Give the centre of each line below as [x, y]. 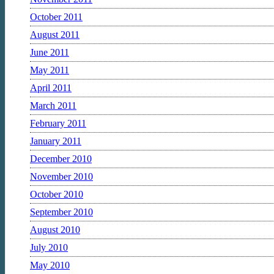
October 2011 [56, 17]
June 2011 [50, 52]
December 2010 [61, 158]
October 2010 [57, 194]
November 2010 [61, 176]
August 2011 [55, 34]
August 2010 [55, 229]
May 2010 [50, 265]
